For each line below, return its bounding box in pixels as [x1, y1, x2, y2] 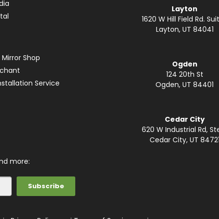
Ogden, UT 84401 [155, 79, 214, 89]
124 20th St [166, 69, 203, 79]
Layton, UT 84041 [155, 24, 214, 34]
